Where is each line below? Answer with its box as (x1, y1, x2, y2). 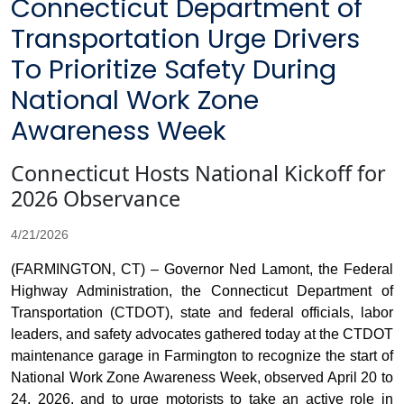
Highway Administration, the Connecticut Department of (11, 283, 393, 299)
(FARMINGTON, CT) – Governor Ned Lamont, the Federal (11, 262, 393, 278)
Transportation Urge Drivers (11, 21, 360, 58)
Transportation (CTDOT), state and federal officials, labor (11, 305, 393, 321)
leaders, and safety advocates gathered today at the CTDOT (11, 326, 393, 343)
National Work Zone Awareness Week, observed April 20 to (11, 370, 393, 386)
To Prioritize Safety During (11, 51, 336, 88)
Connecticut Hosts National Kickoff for (11, 159, 386, 188)
